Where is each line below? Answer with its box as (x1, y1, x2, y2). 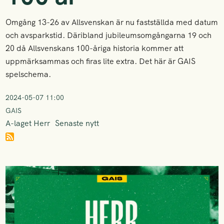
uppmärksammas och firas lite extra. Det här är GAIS (5, 56, 196, 66)
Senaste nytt (55, 118, 99, 128)
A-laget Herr (5, 118, 50, 128)
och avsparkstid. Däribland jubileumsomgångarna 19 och (5, 30, 212, 40)
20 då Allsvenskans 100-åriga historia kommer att (5, 43, 184, 53)
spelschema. (5, 69, 51, 79)
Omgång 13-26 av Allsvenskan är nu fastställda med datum (5, 17, 218, 27)
